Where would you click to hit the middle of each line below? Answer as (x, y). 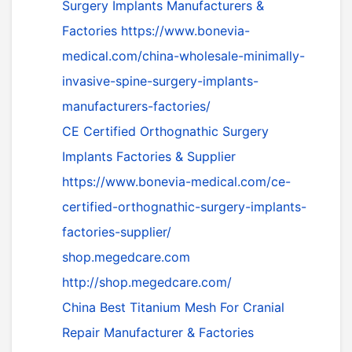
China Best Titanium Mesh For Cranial (173, 307)
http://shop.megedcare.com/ (147, 282)
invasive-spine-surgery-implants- (160, 81)
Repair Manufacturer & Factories (158, 332)
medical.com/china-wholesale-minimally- (183, 56)
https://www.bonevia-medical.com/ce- (176, 181)
